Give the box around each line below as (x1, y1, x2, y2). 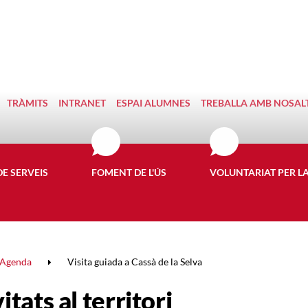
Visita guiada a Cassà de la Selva (67, 256, 202, 267)
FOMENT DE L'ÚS (91, 166, 166, 178)
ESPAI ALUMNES (116, 97, 190, 109)
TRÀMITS (7, 97, 48, 109)
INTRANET (58, 97, 106, 109)
